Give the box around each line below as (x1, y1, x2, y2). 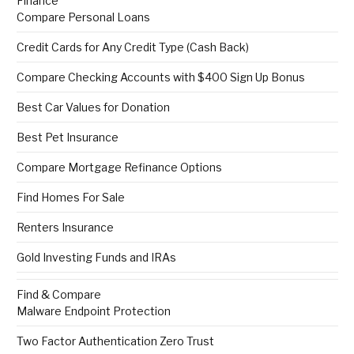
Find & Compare (17, 288, 101, 302)
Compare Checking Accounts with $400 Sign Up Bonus (17, 70, 305, 85)
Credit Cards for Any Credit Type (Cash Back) (17, 40, 249, 55)
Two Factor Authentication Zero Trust (17, 334, 214, 348)
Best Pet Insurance (17, 130, 119, 145)
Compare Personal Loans (17, 10, 150, 24)
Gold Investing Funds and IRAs (17, 250, 176, 265)
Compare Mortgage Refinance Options (17, 160, 222, 175)
